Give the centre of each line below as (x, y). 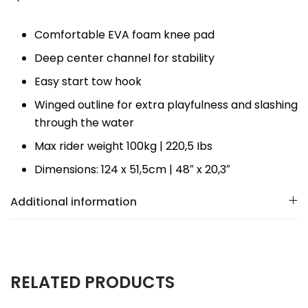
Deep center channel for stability (124, 58)
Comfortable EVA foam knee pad (124, 34)
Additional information (74, 201)
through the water (84, 122)
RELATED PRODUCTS (92, 282)
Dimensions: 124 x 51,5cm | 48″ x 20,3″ (132, 169)
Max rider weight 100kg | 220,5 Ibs (123, 146)
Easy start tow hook (88, 81)
